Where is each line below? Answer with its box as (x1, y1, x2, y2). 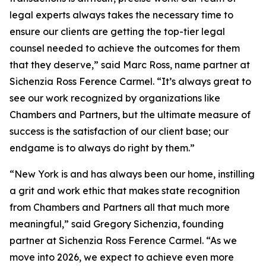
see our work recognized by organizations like (9, 92, 220, 104)
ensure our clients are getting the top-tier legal (9, 26, 225, 37)
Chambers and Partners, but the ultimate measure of (9, 109, 251, 121)
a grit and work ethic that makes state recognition (9, 185, 240, 197)
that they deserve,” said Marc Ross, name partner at (9, 59, 250, 71)
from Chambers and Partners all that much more (9, 201, 230, 213)
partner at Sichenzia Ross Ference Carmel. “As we (9, 235, 237, 246)
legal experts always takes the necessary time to (9, 9, 233, 21)
